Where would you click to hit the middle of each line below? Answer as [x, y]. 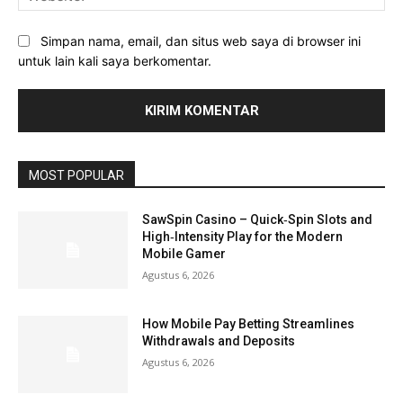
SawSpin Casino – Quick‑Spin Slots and [258, 220]
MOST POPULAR [76, 176]
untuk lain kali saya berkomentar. [115, 61]
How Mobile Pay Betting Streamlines [249, 324]
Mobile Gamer [184, 254]
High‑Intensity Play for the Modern [243, 237]
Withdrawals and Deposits [219, 341]
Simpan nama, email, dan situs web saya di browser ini [201, 40]
